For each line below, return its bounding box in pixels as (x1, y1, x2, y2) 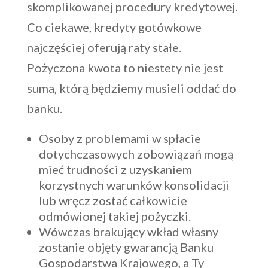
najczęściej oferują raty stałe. (26, 40, 181, 55)
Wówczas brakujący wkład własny (38, 224, 218, 239)
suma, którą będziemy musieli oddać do (26, 81, 236, 96)
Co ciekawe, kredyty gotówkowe (26, 20, 202, 35)
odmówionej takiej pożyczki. (38, 209, 191, 224)
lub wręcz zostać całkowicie (38, 193, 187, 208)
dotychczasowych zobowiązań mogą (38, 147, 233, 162)
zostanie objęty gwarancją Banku (38, 240, 214, 255)
